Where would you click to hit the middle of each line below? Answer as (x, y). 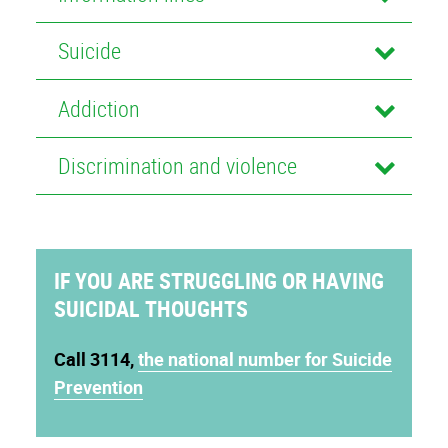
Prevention (98, 386)
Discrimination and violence (177, 165)
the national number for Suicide (265, 358)
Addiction (98, 108)
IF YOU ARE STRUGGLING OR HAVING (219, 280)
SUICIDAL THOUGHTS (151, 308)
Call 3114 (92, 358)
